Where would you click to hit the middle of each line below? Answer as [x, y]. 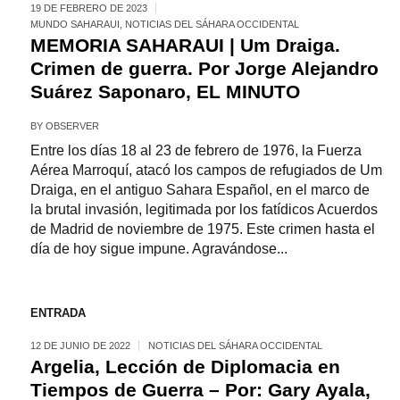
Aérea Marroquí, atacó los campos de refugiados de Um [206, 170]
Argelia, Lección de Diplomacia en [185, 367]
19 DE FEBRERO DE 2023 [88, 8]
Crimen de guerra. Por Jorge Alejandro [204, 68]
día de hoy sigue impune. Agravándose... [158, 249]
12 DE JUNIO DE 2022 [80, 346]
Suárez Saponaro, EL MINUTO [165, 92]
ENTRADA [58, 313]
